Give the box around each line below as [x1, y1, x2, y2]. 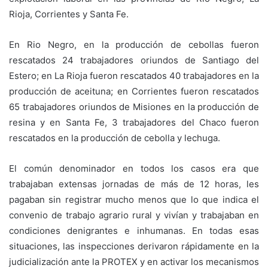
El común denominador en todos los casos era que [9, 162, 259, 174]
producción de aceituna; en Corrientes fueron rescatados [9, 85, 259, 97]
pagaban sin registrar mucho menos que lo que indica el [9, 193, 259, 205]
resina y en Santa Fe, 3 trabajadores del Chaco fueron [9, 116, 259, 128]
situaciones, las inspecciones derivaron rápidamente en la [9, 240, 259, 252]
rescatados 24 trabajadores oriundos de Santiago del [9, 54, 259, 66]
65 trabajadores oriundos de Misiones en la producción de [9, 100, 259, 112]
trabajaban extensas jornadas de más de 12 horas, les [9, 178, 259, 190]
